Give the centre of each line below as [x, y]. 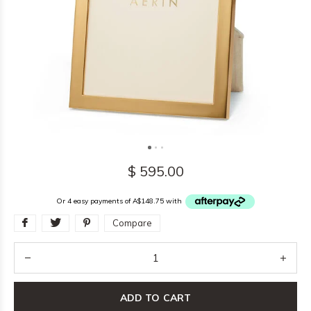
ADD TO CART [155, 297]
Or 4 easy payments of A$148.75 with [120, 201]
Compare [132, 223]
